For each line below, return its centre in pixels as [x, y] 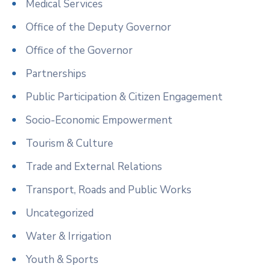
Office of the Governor [79, 50]
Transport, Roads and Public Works [109, 190]
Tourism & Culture [69, 143]
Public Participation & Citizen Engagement [124, 97]
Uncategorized [60, 213]
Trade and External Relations [94, 166]
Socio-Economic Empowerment [99, 120]
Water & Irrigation [68, 236]
